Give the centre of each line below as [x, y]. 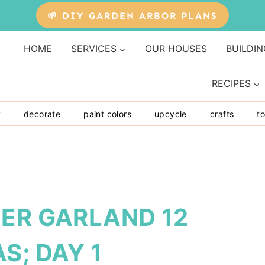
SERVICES [93, 49]
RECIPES [231, 84]
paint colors [108, 114]
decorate [42, 114]
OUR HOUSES [176, 49]
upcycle [171, 114]
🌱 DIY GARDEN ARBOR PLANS [132, 15]
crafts [222, 114]
